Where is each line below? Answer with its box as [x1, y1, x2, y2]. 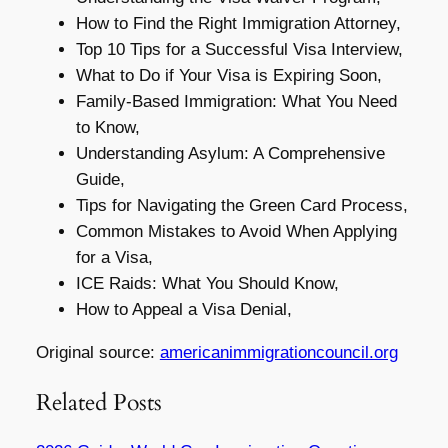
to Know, [75, 117, 140, 137]
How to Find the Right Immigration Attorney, [75, 13, 401, 33]
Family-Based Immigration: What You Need [75, 91, 397, 111]
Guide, [75, 169, 125, 189]
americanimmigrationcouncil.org [159, 342, 398, 362]
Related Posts [35, 386, 162, 418]
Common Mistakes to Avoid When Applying [75, 221, 397, 241]
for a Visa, [75, 247, 153, 267]
